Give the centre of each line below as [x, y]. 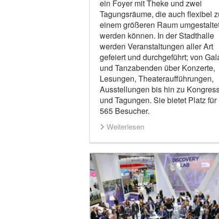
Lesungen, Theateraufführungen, [156, 79]
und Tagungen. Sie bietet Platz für [158, 100]
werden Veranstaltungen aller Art [156, 46]
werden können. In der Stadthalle [157, 36]
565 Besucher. [124, 111]
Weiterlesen [125, 127]
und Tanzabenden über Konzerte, [157, 68]
